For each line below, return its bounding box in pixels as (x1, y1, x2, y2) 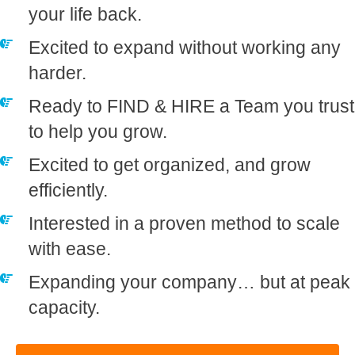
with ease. (29, 238, 111, 259)
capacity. (29, 296, 100, 318)
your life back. (29, 3, 142, 25)
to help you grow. (29, 120, 167, 142)
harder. (29, 62, 86, 83)
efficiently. (29, 179, 108, 200)
